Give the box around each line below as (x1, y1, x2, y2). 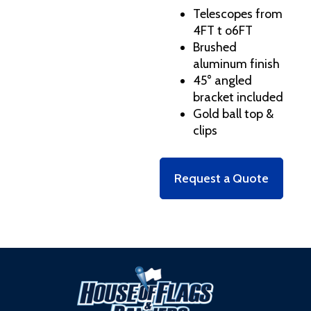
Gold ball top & (193, 106, 274, 121)
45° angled (193, 72, 252, 88)
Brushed (193, 39, 237, 55)
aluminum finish (193, 56, 280, 72)
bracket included (193, 89, 283, 105)
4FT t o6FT (193, 22, 253, 38)
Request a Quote (174, 170, 269, 186)
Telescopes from (193, 6, 283, 22)
